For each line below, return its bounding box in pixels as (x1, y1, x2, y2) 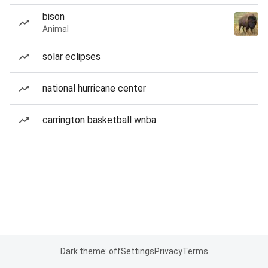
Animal (42, 24, 69, 33)
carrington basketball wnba (42, 114, 156, 126)
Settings (120, 246, 154, 256)
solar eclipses (42, 51, 100, 62)
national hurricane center (42, 83, 146, 94)
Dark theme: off (60, 246, 121, 256)
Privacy (154, 246, 182, 256)
